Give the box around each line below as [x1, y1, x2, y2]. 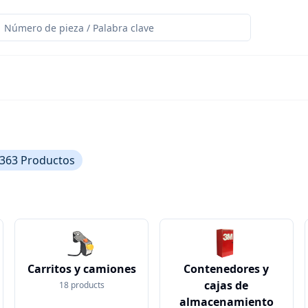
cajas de [204, 278, 249, 293]
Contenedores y [184, 261, 269, 276]
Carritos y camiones [27, 261, 136, 276]
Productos [21, 153, 75, 168]
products [70, 279, 104, 291]
